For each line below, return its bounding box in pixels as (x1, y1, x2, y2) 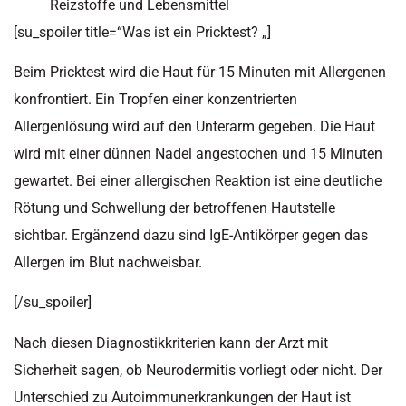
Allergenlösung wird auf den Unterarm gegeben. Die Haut (14, 117, 375, 135)
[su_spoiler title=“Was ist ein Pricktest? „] (14, 23, 271, 41)
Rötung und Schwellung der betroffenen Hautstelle (14, 198, 335, 217)
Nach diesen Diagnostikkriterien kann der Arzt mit (14, 333, 328, 352)
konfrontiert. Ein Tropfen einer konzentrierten (14, 90, 297, 108)
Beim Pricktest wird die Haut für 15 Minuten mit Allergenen (14, 63, 386, 81)
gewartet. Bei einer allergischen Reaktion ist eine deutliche (14, 171, 382, 189)
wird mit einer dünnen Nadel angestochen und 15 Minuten (14, 144, 382, 162)
